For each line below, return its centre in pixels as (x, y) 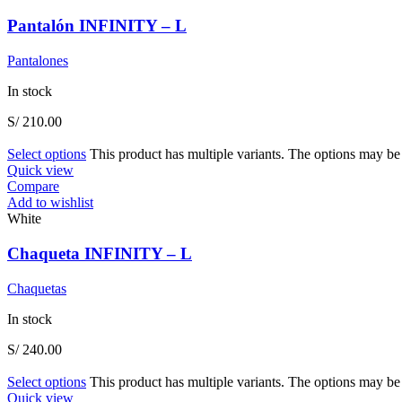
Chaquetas (37, 288)
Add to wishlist (50, 203)
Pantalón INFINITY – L (97, 26)
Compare (33, 187)
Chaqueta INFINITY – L (100, 253)
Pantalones (38, 61)
